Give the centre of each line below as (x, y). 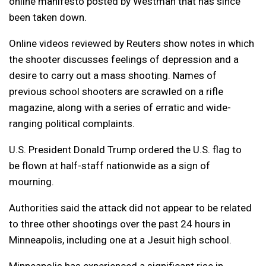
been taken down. (48, 17)
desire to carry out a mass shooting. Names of (113, 75)
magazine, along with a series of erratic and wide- (120, 107)
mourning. (31, 181)
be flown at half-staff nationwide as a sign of (110, 165)
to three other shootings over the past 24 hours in (120, 224)
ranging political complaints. (72, 123)
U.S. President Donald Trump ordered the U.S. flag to (125, 149)
